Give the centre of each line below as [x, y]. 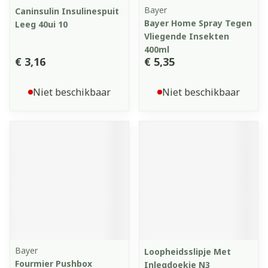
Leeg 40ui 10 [41, 24]
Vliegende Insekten [187, 36]
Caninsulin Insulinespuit [67, 11]
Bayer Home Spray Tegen [198, 23]
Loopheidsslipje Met [188, 252]
